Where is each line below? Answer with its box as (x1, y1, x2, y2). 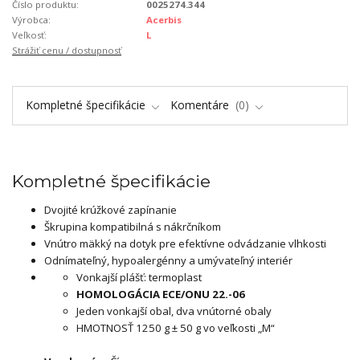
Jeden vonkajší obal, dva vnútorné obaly (76, 303, 272, 318)
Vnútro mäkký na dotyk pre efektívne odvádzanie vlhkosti (44, 235, 326, 251)
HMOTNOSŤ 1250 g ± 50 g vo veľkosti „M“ (76, 320, 275, 335)
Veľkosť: (12, 28, 47, 41)
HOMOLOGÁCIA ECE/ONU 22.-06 (76, 286, 245, 301)
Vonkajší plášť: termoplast (76, 269, 202, 284)
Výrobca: (12, 13, 51, 26)
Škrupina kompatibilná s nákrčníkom (44, 219, 221, 234)
